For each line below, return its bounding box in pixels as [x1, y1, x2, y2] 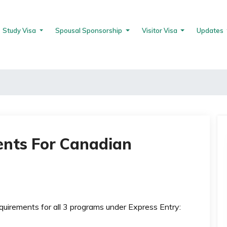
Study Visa [3, 26, 38, 34]
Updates [196, 26, 225, 34]
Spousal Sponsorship [55, 26, 124, 34]
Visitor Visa [141, 26, 179, 34]
